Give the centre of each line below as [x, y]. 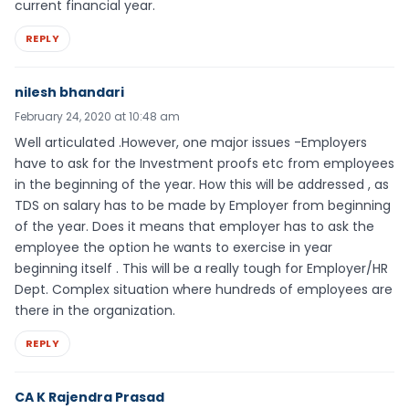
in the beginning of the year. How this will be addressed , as [202, 184]
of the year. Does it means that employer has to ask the [194, 226]
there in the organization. [95, 310]
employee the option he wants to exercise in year [173, 247]
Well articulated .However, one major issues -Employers [191, 142]
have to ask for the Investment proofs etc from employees [204, 163]
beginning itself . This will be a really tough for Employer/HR [201, 268]
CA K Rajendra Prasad [89, 397]
